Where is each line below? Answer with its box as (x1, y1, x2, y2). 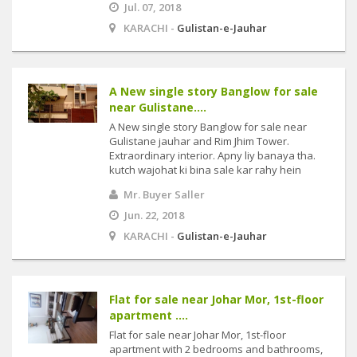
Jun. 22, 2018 (124, 208, 184, 222)
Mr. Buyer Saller (124, 187, 205, 202)
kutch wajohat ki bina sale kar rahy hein (109, 163, 301, 177)
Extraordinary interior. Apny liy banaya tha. (109, 148, 316, 163)
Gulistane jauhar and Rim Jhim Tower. (109, 134, 289, 148)
